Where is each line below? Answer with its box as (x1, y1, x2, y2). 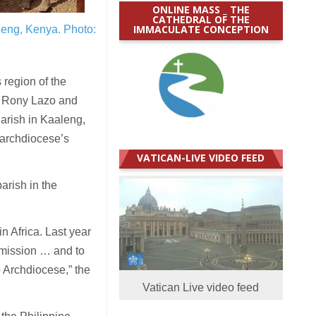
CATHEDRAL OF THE (152, 12, 250, 26)
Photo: (63, 23, 97, 35)
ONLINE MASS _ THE (152, 2, 250, 16)
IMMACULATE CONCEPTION (133, 22, 269, 36)
